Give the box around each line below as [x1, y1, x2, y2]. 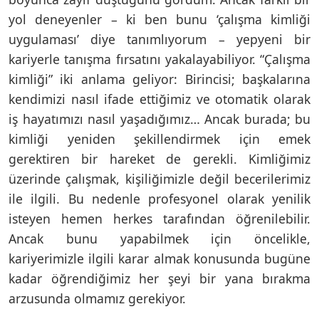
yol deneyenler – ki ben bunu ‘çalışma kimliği [9, 10, 310, 28]
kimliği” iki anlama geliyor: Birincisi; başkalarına [9, 70, 310, 88]
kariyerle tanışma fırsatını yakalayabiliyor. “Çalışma [9, 50, 310, 68]
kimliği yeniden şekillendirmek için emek [9, 130, 310, 147]
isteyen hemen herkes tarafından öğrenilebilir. [9, 209, 310, 227]
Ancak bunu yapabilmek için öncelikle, [9, 229, 310, 247]
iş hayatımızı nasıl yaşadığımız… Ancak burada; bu [9, 110, 310, 127]
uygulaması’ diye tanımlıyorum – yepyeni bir [9, 30, 310, 48]
